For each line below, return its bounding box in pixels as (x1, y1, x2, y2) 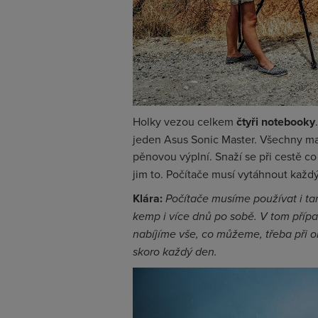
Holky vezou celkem (133, 114, 236, 129)
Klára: (133, 190, 165, 207)
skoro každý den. (133, 243, 220, 260)
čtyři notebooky (236, 114, 315, 130)
